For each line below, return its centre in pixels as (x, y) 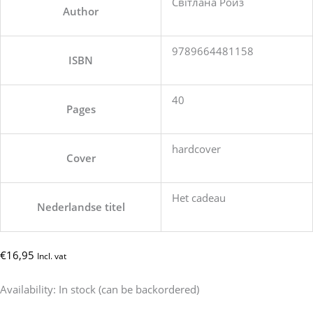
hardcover (196, 149)
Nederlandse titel (81, 207)
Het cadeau (198, 198)
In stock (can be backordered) (129, 290)
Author (81, 11)
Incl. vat (52, 256)
